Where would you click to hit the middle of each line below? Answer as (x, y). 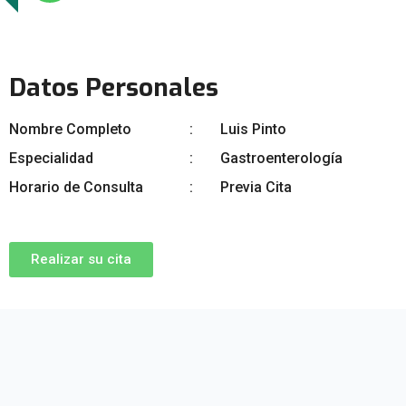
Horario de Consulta (76, 187)
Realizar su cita (81, 259)
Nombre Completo (70, 129)
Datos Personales (114, 87)
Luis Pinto (253, 129)
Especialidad (51, 158)
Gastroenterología (281, 158)
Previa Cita (256, 187)
